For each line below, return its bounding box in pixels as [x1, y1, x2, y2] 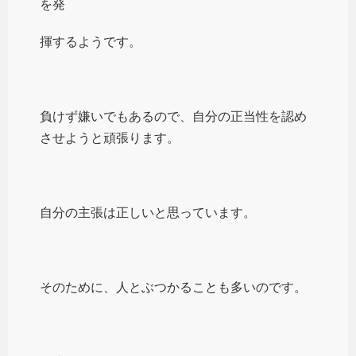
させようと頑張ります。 [40, 130, 180, 145]
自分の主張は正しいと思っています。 [40, 205, 256, 219]
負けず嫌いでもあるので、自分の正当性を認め [40, 109, 307, 123]
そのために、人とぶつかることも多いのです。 [40, 280, 307, 294]
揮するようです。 [40, 34, 141, 48]
